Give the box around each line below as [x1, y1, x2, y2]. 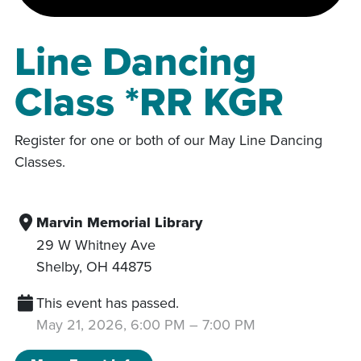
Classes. [15, 151, 65, 172]
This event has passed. [36, 292, 179, 313]
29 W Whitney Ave [36, 234, 156, 255]
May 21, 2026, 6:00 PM [36, 313, 185, 334]
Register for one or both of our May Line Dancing [15, 129, 322, 150]
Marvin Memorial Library [36, 211, 202, 233]
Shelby [36, 255, 79, 276]
